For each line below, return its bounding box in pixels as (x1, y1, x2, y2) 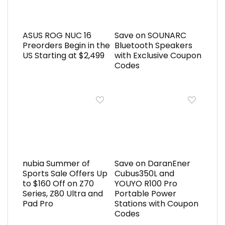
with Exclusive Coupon (114, 49, 201, 61)
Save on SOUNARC (114, 29, 186, 41)
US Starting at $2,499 (22, 49, 104, 61)
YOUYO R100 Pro (114, 177, 177, 189)
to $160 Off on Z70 (22, 177, 94, 189)
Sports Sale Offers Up (22, 167, 107, 179)
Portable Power (114, 187, 176, 199)
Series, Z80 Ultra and (22, 187, 103, 199)
